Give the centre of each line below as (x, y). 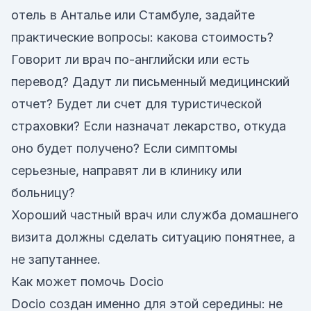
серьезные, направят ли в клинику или (126, 170)
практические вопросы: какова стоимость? (142, 37)
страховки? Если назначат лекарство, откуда (149, 126)
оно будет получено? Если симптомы (124, 148)
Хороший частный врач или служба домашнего (155, 215)
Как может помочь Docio (87, 281)
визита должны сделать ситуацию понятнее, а (153, 237)
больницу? (43, 193)
